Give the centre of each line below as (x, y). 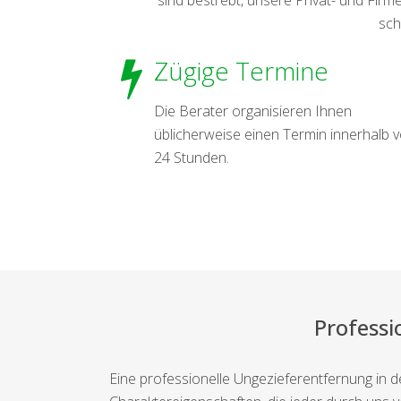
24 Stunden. (192, 157)
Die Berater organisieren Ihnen (253, 111)
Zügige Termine (241, 70)
